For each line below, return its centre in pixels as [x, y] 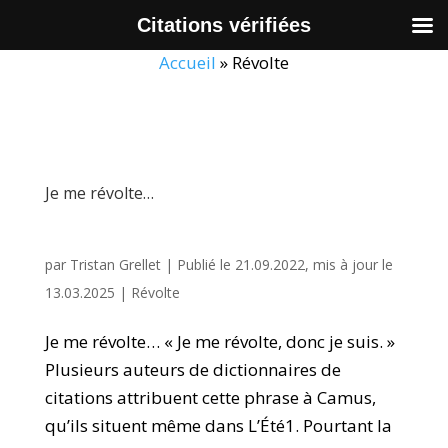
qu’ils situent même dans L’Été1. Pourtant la [218, 425]
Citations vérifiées [224, 25]
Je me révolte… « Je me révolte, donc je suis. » [219, 341]
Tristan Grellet [115, 264]
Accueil [187, 62]
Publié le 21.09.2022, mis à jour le [284, 264]
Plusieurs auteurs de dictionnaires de [192, 369]
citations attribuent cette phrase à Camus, [210, 397]
